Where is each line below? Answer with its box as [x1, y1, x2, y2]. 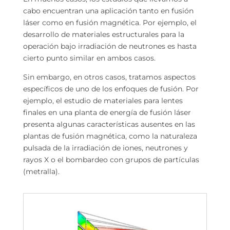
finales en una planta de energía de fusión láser [23, 107, 191, 117]
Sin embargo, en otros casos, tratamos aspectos [23, 72, 196, 82]
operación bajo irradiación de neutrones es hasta [23, 41, 197, 51]
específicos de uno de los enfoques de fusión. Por [23, 84, 199, 93]
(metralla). [23, 166, 60, 176]
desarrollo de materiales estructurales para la [23, 29, 184, 39]
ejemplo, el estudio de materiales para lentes [23, 95, 183, 105]
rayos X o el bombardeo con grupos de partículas [23, 155, 199, 164]
